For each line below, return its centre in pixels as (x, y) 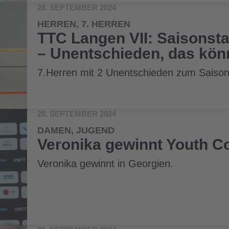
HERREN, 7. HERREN (84, 24)
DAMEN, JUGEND (76, 131)
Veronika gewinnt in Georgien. (106, 164)
